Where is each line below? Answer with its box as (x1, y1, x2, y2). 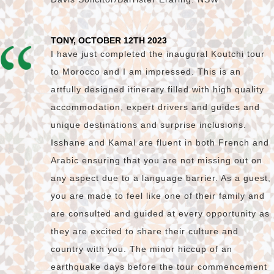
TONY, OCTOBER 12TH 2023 (51, 35, 167, 46)
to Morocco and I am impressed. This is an (51, 67, 241, 77)
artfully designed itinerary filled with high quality (51, 84, 264, 95)
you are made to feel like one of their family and (51, 191, 265, 201)
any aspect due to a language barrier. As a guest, (51, 173, 271, 183)
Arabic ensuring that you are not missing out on (51, 155, 262, 166)
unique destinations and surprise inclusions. (51, 120, 246, 130)
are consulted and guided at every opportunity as (51, 209, 270, 219)
